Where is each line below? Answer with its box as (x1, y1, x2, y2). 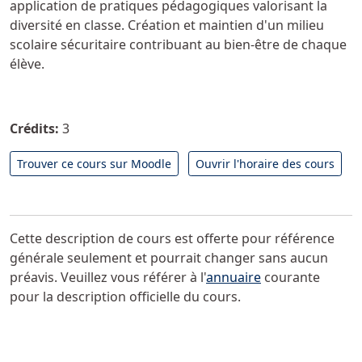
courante (261, 268, 320, 286)
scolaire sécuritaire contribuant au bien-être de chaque (10, 36, 347, 53)
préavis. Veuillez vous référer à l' (10, 268, 206, 286)
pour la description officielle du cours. (10, 288, 241, 305)
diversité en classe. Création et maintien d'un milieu (10, 16, 324, 34)
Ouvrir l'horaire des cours (196, 156, 335, 171)
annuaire (206, 268, 261, 286)
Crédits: (10, 120, 62, 137)
